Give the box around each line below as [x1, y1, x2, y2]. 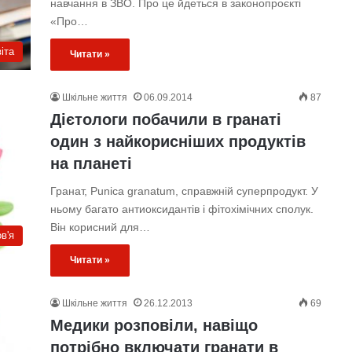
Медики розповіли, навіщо [49, 317, 258, 334]
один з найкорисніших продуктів [49, 133, 306, 150]
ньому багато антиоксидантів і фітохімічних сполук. [49, 203, 313, 215]
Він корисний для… [49, 221, 150, 233]
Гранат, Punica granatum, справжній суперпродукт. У [49, 185, 318, 197]
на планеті [49, 155, 132, 172]
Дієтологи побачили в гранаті [49, 111, 281, 128]
